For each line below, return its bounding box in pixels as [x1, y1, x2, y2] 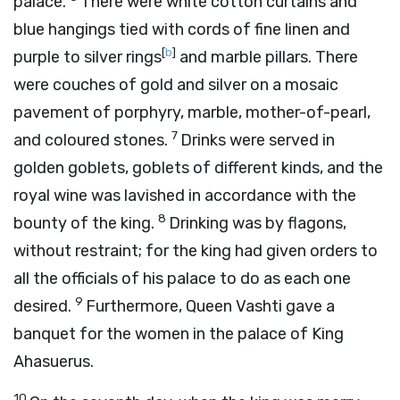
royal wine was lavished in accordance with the [13, 186, 356, 205]
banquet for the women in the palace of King [13, 324, 344, 344]
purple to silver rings [13, 47, 162, 67]
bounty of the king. [13, 213, 158, 233]
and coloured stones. [13, 130, 171, 150]
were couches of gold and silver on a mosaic [13, 75, 338, 95]
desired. [13, 296, 75, 316]
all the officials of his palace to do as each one [13, 269, 351, 288]
